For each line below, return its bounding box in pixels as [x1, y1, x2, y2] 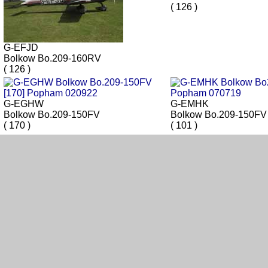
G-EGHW [4, 99, 44, 109]
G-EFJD [4, 42, 38, 53]
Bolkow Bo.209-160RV [4, 53, 101, 64]
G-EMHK [170, 99, 209, 109]
